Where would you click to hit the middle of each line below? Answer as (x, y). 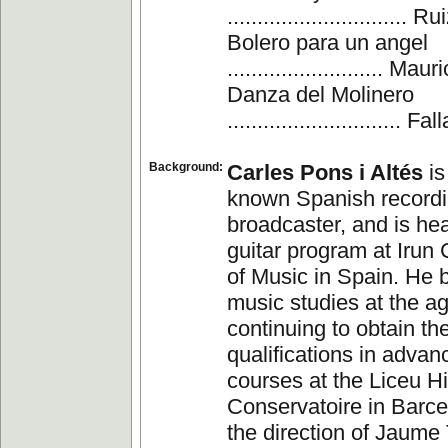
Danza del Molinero (320, 94)
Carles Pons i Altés (325, 172)
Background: (186, 167)
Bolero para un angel (327, 42)
